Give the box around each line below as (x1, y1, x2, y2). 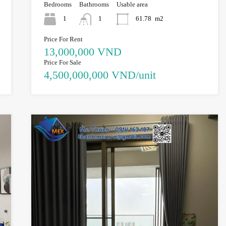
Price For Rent (43, 35, 83, 43)
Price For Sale (43, 58, 81, 66)
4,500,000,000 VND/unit (43, 68, 156, 81)
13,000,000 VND (43, 45, 122, 58)
